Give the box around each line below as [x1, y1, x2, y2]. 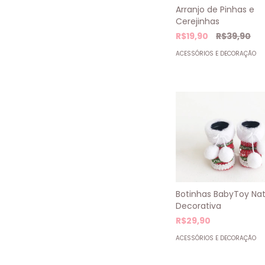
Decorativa [176, 200, 221, 212]
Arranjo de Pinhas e [176, 3, 254, 15]
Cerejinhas [176, 15, 219, 27]
